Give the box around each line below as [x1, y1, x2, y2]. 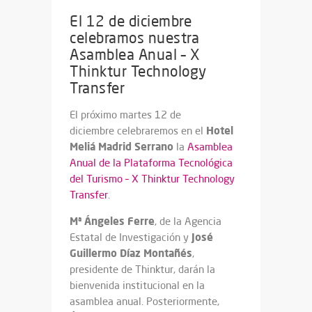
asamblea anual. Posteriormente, [70, 294, 219, 308]
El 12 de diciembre [70, 11, 192, 30]
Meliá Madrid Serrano [70, 139, 173, 153]
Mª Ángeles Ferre [70, 213, 155, 228]
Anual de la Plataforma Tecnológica [70, 155, 233, 169]
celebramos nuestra [70, 28, 199, 47]
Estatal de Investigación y [70, 230, 192, 244]
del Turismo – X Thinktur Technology [70, 171, 235, 185]
